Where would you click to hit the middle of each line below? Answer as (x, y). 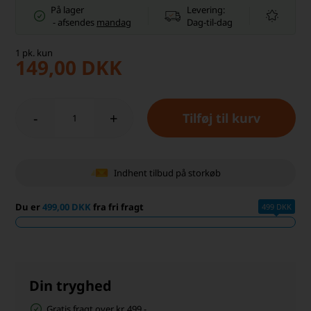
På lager (68, 10)
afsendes (77, 23)
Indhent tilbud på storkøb (167, 173)
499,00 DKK (67, 207)
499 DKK (276, 207)
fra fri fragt (118, 207)
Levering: (206, 10)
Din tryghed (71, 286)
